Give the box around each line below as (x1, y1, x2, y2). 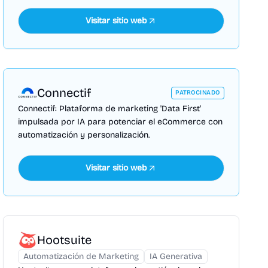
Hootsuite (37, 233, 92, 247)
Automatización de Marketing (23, 251, 139, 261)
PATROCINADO (175, 89, 220, 96)
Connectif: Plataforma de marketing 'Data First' (18, 103, 202, 114)
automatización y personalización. (18, 130, 150, 140)
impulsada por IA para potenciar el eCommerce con (18, 117, 223, 127)
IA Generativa (150, 251, 203, 261)
